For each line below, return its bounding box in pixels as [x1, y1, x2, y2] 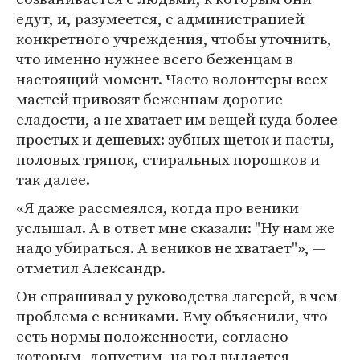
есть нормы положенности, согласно [16, 325, 288, 346]
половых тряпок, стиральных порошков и [16, 148, 320, 170]
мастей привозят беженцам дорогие [16, 88, 283, 109]
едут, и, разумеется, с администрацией [16, 7, 305, 29]
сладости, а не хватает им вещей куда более [16, 108, 337, 129]
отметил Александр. [16, 256, 166, 278]
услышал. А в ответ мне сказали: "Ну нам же [16, 216, 335, 238]
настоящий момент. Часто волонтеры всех [16, 67, 328, 89]
